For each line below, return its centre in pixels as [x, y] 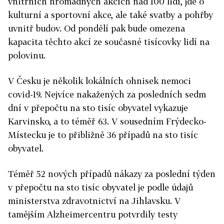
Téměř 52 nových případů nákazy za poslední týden [112, 174]
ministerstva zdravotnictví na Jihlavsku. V [94, 201]
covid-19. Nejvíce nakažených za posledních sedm [107, 94]
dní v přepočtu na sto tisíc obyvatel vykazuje [98, 108]
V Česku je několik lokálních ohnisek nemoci [99, 81]
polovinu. [27, 55]
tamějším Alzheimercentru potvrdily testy [93, 214]
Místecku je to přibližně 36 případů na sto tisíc [103, 135]
